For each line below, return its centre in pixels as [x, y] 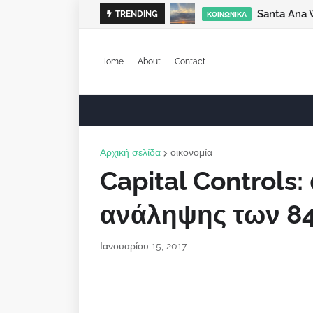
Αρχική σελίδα [130, 152]
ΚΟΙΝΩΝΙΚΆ [227, 14]
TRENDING [137, 14]
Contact [190, 61]
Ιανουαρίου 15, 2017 [143, 246]
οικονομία [191, 152]
